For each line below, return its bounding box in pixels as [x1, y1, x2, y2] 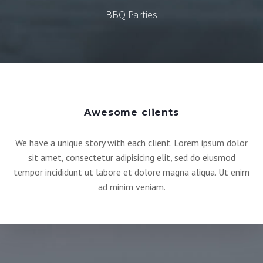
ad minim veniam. [97, 180, 166, 193]
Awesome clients [84, 106, 179, 118]
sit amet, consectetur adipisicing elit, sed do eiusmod [28, 151, 235, 163]
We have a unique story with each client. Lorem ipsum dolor [15, 136, 248, 149]
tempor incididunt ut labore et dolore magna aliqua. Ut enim [14, 166, 249, 178]
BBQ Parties [106, 8, 157, 22]
